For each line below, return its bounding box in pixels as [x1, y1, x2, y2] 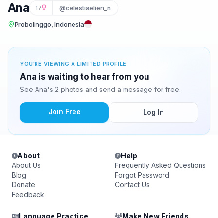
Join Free [48, 108, 81, 116]
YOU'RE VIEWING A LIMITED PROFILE [20, 60, 127, 67]
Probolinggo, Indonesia [15, 20, 84, 28]
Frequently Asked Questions [115, 161, 206, 169]
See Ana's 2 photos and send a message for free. [20, 85, 181, 93]
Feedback [12, 190, 44, 199]
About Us [12, 161, 41, 169]
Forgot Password [115, 171, 169, 179]
